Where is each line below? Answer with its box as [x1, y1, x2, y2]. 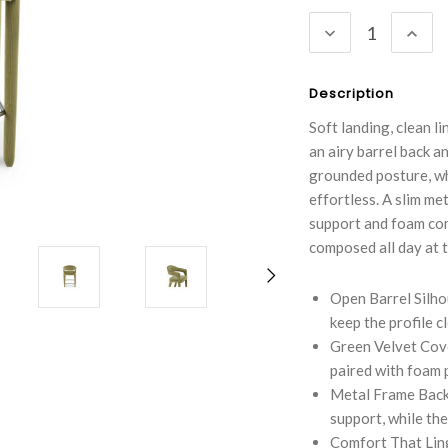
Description [309, 84, 395, 104]
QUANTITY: [320, 43, 426, 65]
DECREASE [320, 21, 421, 43]
